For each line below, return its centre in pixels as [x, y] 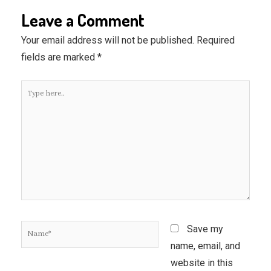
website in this [201, 263]
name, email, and [205, 246]
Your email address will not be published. [108, 40]
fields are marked [59, 57]
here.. [32, 105]
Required [216, 40]
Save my [205, 229]
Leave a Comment [83, 20]
